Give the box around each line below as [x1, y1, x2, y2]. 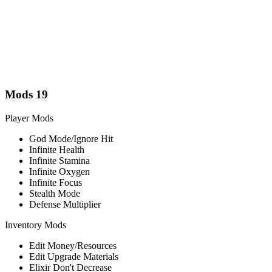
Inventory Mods [5, 219, 66, 230]
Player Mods [5, 112, 53, 123]
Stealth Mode [29, 188, 80, 199]
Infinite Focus [29, 177, 82, 188]
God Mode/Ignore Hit [29, 133, 113, 144]
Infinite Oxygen [29, 166, 90, 177]
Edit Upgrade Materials [29, 251, 118, 262]
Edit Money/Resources [29, 240, 117, 251]
